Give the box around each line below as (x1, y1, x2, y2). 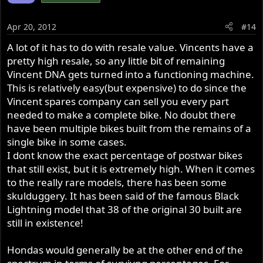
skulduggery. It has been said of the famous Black (7, 188, 240, 203)
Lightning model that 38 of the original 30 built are (7, 202, 242, 216)
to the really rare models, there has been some (7, 175, 227, 189)
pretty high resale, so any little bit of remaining (7, 53, 225, 68)
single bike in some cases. (7, 134, 127, 149)
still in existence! (7, 215, 84, 230)
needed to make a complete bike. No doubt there (7, 107, 237, 122)
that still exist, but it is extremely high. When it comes (7, 161, 255, 176)
